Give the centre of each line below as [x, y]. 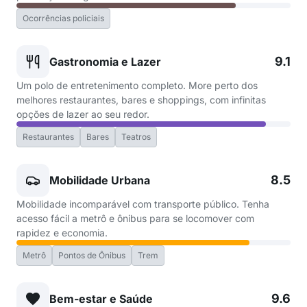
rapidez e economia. [62, 233]
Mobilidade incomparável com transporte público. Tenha [143, 204]
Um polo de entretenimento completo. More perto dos [137, 85]
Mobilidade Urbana [100, 180]
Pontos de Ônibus [92, 255]
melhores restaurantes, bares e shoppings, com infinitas [141, 100]
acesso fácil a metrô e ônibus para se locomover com [135, 218]
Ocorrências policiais [63, 18]
